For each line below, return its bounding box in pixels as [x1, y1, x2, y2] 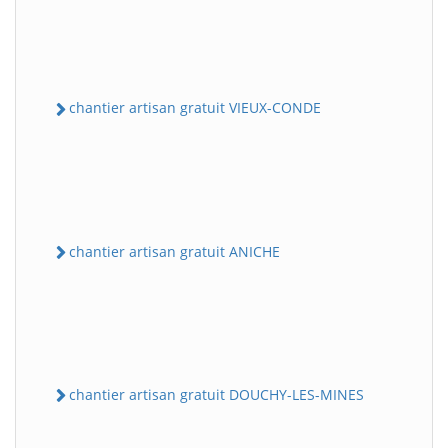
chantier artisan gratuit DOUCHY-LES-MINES [69, 384, 364, 404]
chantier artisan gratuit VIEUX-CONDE [69, 98, 321, 118]
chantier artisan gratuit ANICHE [69, 241, 280, 261]
